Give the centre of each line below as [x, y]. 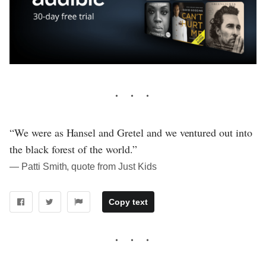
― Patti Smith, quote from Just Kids [83, 167]
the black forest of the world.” [73, 149]
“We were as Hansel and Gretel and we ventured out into [131, 133]
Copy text [128, 202]
